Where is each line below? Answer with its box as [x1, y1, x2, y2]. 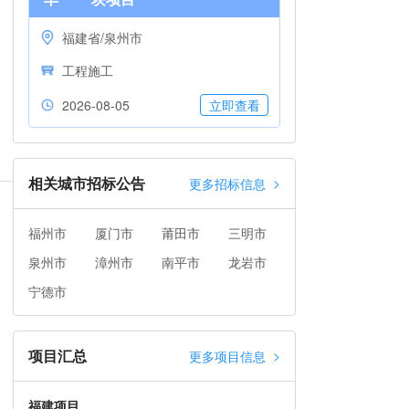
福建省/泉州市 [62, 28, 142, 47]
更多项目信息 [189, 347, 266, 365]
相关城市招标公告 [28, 173, 145, 194]
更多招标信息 [189, 174, 266, 193]
